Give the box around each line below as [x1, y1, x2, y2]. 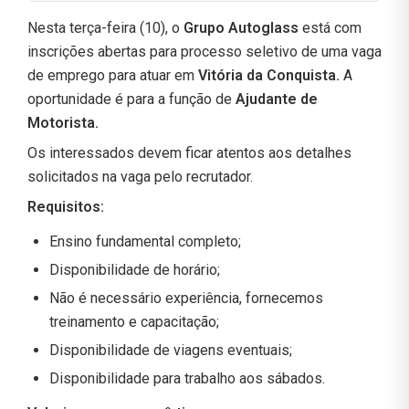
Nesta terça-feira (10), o [27, 19, 184, 37]
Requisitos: [27, 198, 104, 216]
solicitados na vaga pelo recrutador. [27, 168, 253, 186]
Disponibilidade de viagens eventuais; [49, 341, 292, 360]
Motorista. [27, 114, 102, 132]
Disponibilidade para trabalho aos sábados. [49, 370, 325, 388]
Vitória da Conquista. [198, 67, 343, 85]
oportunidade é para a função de [27, 90, 236, 109]
